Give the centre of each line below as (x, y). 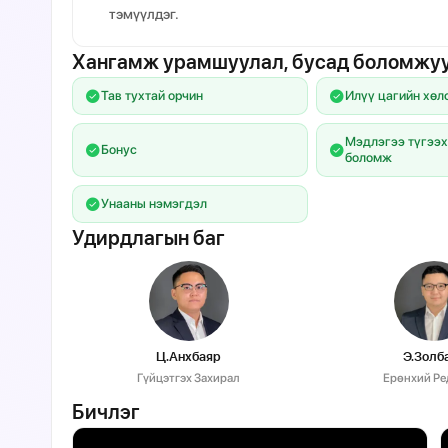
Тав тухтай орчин (152, 95)
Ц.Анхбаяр (189, 356)
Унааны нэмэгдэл (154, 203)
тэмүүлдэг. (144, 14)
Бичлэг (106, 412)
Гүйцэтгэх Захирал (189, 378)
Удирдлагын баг (149, 238)
